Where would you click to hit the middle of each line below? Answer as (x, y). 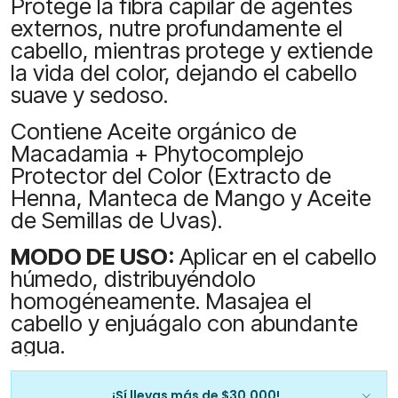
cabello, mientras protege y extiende (191, 51)
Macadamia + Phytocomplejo (157, 153)
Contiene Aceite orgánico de (153, 131)
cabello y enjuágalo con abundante (184, 322)
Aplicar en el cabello (278, 256)
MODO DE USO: (95, 256)
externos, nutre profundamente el (176, 28)
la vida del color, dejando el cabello (183, 73)
